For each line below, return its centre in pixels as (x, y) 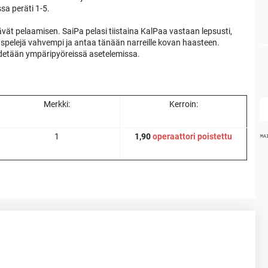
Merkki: (57, 104)
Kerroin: (183, 104)
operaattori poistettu (192, 136)
